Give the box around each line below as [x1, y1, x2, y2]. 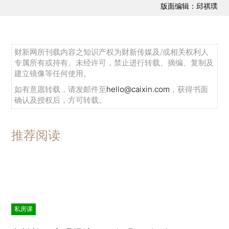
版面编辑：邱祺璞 [160, 1, 218, 10]
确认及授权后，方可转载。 [14, 95, 107, 105]
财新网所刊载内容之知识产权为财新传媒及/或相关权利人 [14, 47, 209, 57]
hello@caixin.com [106, 84, 170, 95]
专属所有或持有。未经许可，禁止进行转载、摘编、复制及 [14, 58, 214, 68]
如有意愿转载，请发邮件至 [14, 84, 107, 95]
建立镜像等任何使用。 [14, 68, 91, 79]
